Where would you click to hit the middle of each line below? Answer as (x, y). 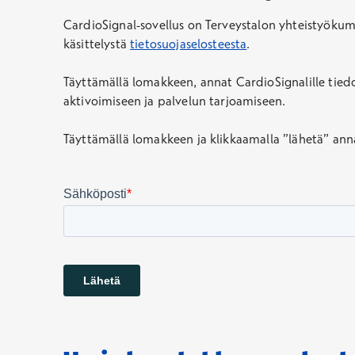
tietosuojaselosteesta (189, 43)
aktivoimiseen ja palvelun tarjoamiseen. (175, 100)
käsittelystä (97, 43)
